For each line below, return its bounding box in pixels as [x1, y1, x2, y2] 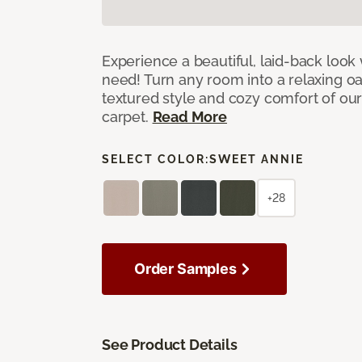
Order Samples [134, 259, 237, 277]
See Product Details [102, 335, 238, 353]
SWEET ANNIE [209, 152, 304, 166]
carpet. [102, 107, 153, 125]
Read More [152, 107, 227, 125]
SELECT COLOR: [102, 152, 209, 166]
